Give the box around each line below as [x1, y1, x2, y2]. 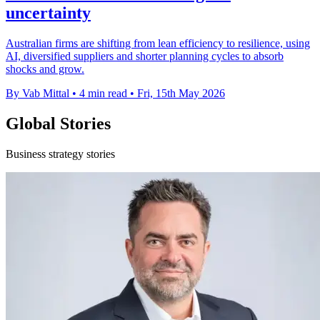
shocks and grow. [6, 63, 84, 76]
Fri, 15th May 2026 [137, 87, 225, 100]
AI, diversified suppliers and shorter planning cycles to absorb [6, 50, 284, 63]
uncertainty [6, 4, 91, 23]
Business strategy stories [6, 148, 115, 161]
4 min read [79, 87, 127, 100]
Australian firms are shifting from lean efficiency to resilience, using [6, 37, 310, 50]
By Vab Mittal [6, 87, 69, 100]
